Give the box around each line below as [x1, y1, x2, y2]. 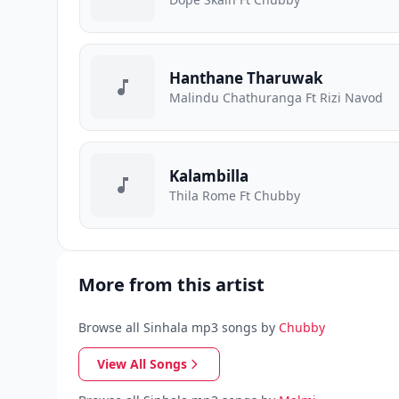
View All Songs [97, 355, 187, 372]
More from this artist [78, 273, 265, 297]
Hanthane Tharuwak [169, 68, 323, 88]
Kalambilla [169, 166, 248, 186]
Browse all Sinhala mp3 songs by [78, 319, 275, 336]
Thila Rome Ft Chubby [169, 187, 300, 204]
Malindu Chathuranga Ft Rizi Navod [169, 89, 383, 106]
